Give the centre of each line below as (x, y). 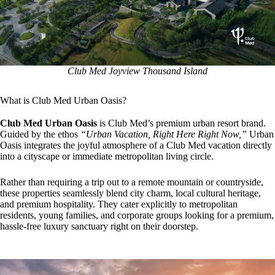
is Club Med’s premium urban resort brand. (181, 123)
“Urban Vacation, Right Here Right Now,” (164, 134)
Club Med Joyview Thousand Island (137, 71)
